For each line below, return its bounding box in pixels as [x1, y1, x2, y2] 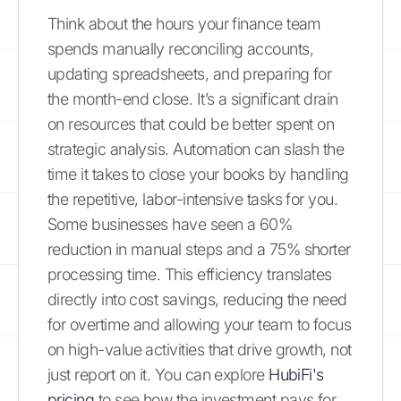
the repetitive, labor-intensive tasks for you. [47, 189, 338, 209]
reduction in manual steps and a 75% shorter [47, 239, 351, 259]
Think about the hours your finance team [47, 13, 321, 33]
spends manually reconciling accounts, [47, 38, 314, 58]
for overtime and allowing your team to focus [47, 314, 352, 334]
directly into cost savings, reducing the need [47, 289, 347, 309]
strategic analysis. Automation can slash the [47, 139, 345, 158]
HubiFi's [269, 364, 324, 384]
